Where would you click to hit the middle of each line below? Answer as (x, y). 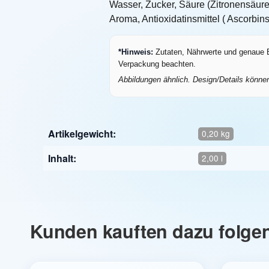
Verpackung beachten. (157, 64)
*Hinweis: (136, 52)
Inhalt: (62, 158)
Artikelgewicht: (82, 133)
